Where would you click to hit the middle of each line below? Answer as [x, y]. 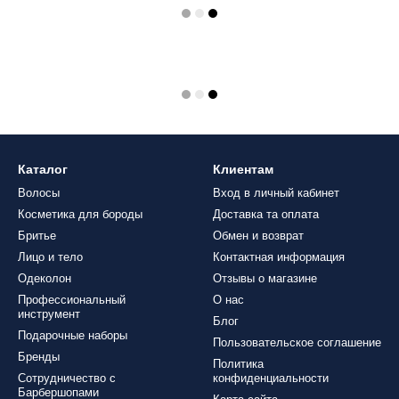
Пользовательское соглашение [297, 342]
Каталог [43, 169]
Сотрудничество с [67, 378]
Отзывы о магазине [265, 278]
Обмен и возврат [258, 236]
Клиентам [243, 169]
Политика [238, 364]
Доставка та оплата [266, 214]
